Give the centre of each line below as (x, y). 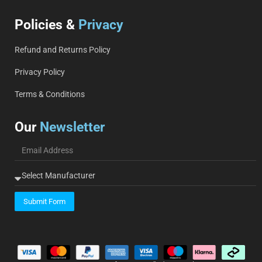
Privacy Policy (40, 72)
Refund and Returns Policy (63, 49)
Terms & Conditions (50, 94)
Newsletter (72, 127)
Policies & (45, 25)
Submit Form (44, 201)
